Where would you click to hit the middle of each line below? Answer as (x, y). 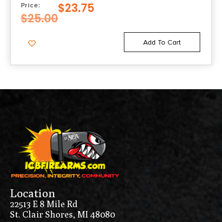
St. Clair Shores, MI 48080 (62, 215)
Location (32, 193)
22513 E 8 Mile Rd (44, 204)
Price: (30, 5)
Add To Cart (162, 43)
